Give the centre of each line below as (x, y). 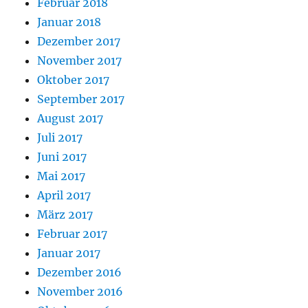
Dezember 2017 (79, 41)
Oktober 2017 (74, 79)
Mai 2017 (62, 176)
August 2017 (70, 118)
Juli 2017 (60, 137)
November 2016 (80, 291)
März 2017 (65, 214)
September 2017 (81, 99)
